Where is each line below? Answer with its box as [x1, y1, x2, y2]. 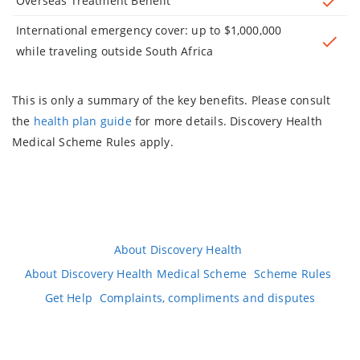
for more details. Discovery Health [131, 112, 322, 129]
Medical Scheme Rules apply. [12, 133, 174, 149]
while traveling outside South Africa [16, 43, 214, 59]
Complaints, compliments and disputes [100, 289, 316, 305]
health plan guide [33, 112, 132, 129]
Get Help [44, 289, 92, 305]
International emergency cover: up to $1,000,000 [16, 22, 282, 38]
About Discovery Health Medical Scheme [24, 265, 247, 281]
